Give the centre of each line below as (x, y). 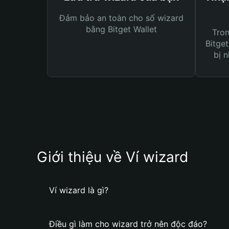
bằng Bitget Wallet (121, 29)
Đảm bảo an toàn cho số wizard (121, 18)
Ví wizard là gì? (79, 190)
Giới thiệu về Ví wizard (112, 157)
